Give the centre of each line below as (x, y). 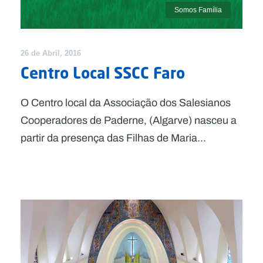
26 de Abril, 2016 (51, 53)
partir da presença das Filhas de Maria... (113, 138)
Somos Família (198, 10)
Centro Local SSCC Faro (103, 73)
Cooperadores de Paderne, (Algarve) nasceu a (129, 121)
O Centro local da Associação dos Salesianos (126, 103)
